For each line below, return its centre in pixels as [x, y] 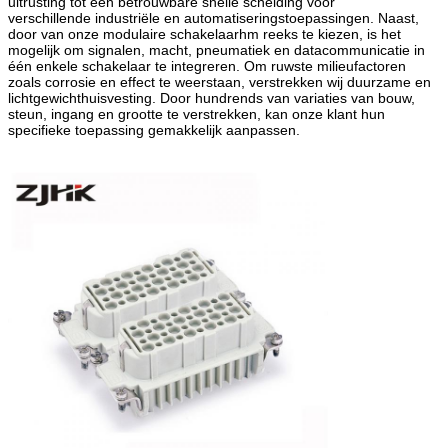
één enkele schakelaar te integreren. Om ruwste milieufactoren [207, 65]
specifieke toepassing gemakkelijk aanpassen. [154, 129]
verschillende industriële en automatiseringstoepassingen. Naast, [213, 17]
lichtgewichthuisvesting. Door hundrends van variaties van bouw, [211, 97]
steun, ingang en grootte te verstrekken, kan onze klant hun [196, 113]
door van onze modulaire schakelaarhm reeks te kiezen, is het [204, 33]
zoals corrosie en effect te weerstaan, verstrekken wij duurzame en [219, 81]
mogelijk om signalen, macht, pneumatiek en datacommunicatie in [216, 49]
